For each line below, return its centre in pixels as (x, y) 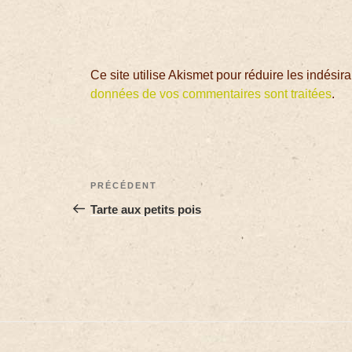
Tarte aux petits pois (146, 209)
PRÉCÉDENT (124, 185)
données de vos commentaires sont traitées (211, 93)
